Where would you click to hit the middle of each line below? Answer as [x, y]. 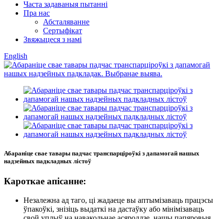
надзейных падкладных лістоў [48, 161]
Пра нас [37, 13]
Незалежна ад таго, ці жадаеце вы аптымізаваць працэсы [118, 200]
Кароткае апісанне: [45, 181]
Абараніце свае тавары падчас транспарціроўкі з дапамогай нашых [102, 153]
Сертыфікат [63, 31]
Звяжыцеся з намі [53, 39]
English [16, 56]
